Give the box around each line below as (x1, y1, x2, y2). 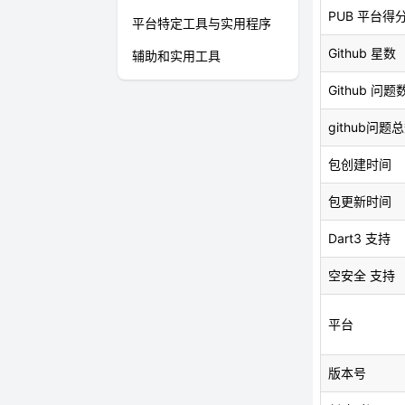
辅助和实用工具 (132, 48, 221, 63)
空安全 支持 (328, 268, 395, 283)
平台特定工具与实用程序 (132, 15, 271, 31)
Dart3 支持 (328, 231, 391, 246)
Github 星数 (328, 45, 396, 61)
